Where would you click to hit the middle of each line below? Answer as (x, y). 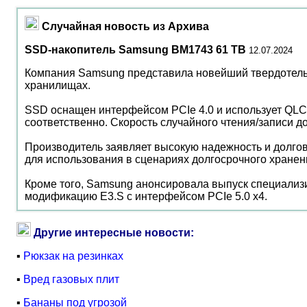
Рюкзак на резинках (73, 256)
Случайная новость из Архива (125, 26)
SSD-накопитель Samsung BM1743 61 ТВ (135, 50)
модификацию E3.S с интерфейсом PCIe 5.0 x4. (146, 196)
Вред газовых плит (71, 279)
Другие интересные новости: (114, 233)
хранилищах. (58, 85)
